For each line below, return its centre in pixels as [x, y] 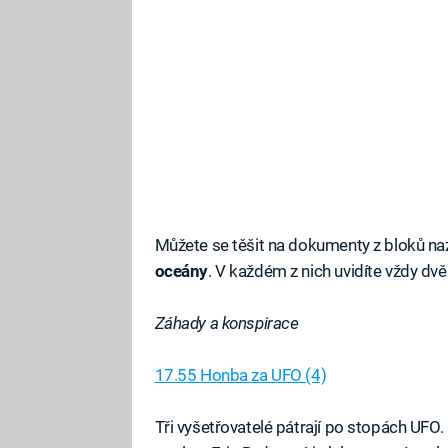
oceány [181, 270]
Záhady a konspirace [226, 322]
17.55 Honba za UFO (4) [240, 375]
